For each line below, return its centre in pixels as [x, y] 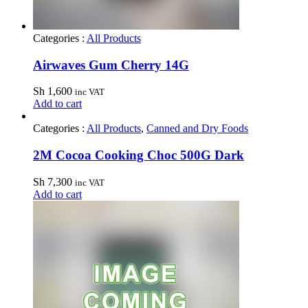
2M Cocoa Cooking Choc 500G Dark [139, 155]
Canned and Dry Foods [197, 129]
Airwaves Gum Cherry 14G [111, 65]
